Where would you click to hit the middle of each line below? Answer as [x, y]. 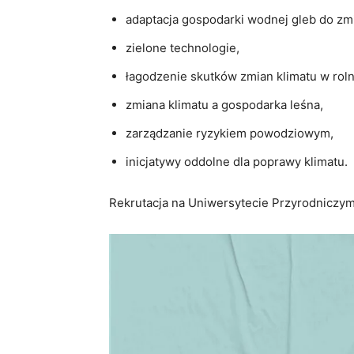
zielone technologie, [183, 47]
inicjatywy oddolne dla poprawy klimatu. [237, 161]
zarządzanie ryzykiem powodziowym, [230, 133]
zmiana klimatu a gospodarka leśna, [224, 104]
